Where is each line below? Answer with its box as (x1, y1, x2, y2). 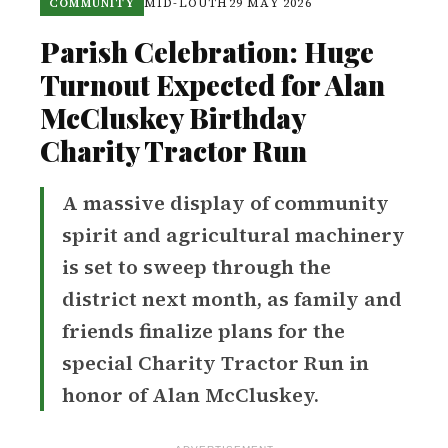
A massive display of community (62, 189, 389, 218)
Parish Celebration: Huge (40, 33, 374, 71)
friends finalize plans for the (62, 317, 345, 346)
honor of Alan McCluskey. (62, 381, 319, 410)
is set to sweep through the (62, 253, 331, 282)
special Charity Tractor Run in (62, 349, 369, 378)
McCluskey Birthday (40, 99, 305, 137)
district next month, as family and (62, 285, 402, 314)
